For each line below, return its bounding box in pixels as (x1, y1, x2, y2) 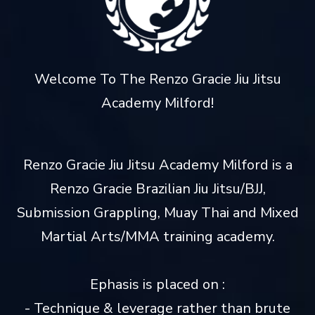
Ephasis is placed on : (90, 274, 225, 294)
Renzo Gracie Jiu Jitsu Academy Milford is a (22, 155, 292, 174)
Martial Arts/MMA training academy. (40, 226, 275, 246)
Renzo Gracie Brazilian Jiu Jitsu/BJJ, (49, 179, 266, 198)
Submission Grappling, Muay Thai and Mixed (16, 202, 299, 222)
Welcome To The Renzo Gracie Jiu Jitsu (34, 69, 281, 89)
